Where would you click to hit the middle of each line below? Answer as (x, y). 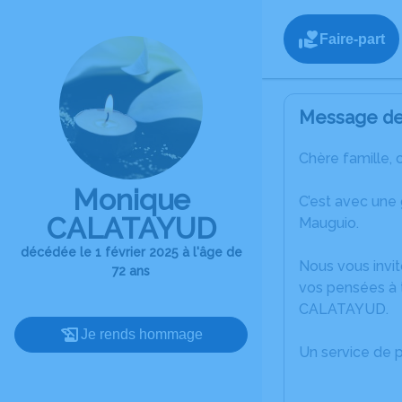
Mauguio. (329, 223)
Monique (131, 200)
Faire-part (352, 39)
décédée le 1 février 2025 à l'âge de (131, 252)
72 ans (131, 271)
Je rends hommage (142, 334)
